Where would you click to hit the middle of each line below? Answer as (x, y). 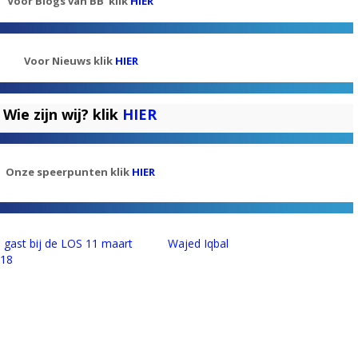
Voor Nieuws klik (69, 61)
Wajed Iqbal (198, 244)
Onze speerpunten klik (68, 172)
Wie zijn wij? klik (63, 115)
